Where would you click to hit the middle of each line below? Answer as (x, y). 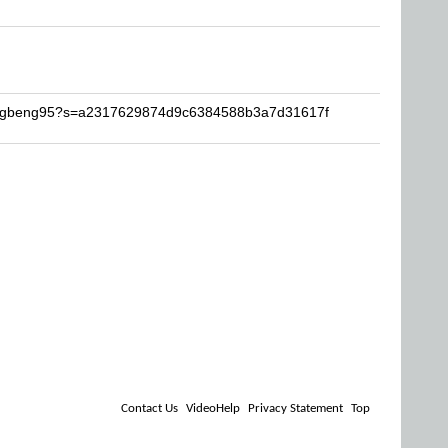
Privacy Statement (295, 408)
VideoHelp (213, 408)
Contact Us (149, 408)
